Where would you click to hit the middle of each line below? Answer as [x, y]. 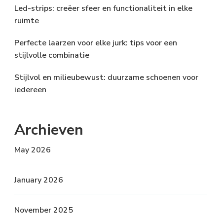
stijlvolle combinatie [52, 55]
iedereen [30, 90]
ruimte [27, 21]
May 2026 [33, 150]
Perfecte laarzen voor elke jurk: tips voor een [96, 43]
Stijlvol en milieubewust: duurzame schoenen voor [106, 78]
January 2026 [39, 180]
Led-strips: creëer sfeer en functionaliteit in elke [103, 9]
